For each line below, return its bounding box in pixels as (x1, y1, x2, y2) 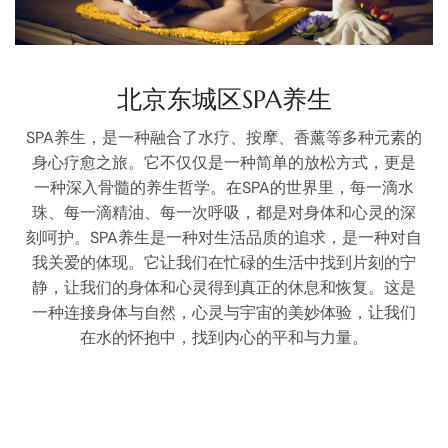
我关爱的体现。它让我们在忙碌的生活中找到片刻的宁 (32, 251, 416, 273)
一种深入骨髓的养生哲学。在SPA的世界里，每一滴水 (34, 176, 414, 198)
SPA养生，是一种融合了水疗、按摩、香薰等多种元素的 (26, 126, 422, 148)
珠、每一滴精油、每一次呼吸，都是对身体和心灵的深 (32, 201, 416, 223)
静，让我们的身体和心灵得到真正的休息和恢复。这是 (32, 276, 416, 298)
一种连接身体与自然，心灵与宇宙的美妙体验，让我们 (32, 301, 416, 323)
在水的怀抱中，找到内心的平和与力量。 (80, 326, 368, 348)
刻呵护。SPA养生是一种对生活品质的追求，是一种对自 (26, 226, 422, 248)
